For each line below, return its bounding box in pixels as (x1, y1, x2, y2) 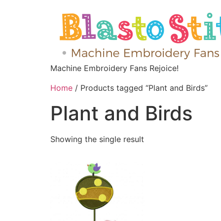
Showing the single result (50, 134, 144, 144)
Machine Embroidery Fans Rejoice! (50, 63, 179, 73)
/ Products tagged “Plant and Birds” (73, 83, 208, 93)
